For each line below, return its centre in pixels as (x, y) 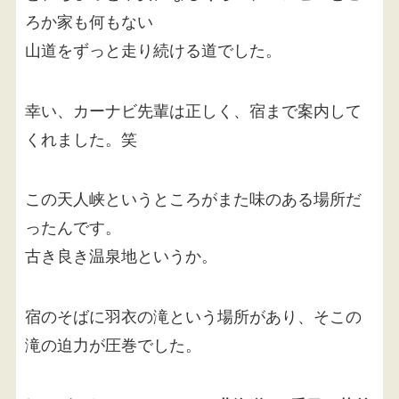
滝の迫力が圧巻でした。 (113, 344)
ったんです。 (73, 227)
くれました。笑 (81, 138)
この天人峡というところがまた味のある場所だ (193, 198)
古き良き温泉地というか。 (121, 255)
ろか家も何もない (89, 20)
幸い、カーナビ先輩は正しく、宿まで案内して (193, 109)
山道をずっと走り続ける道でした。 (153, 49)
